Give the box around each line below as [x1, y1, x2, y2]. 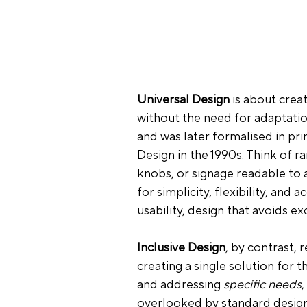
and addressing [136, 276, 223, 293]
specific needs [223, 276, 302, 293]
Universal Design [136, 91, 230, 108]
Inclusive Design [136, 239, 225, 256]
